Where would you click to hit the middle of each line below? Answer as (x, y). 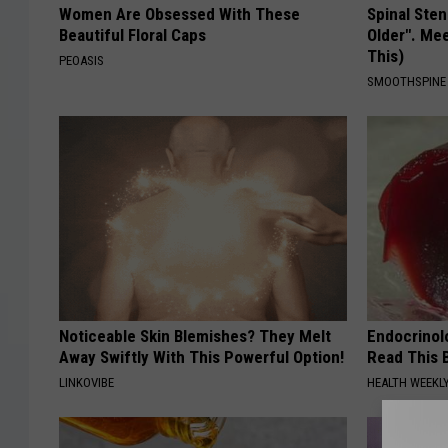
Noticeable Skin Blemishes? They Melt (195, 336)
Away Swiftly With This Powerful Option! (201, 357)
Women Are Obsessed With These (179, 14)
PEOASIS (81, 61)
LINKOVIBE (86, 383)
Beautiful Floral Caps (132, 35)
